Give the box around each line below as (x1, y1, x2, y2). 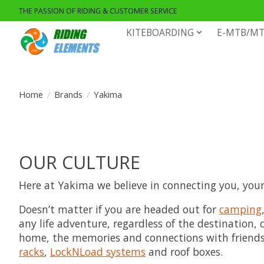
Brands (54, 88, 82, 100)
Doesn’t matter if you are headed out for (19, 202, 219, 216)
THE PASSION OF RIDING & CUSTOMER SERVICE (19, 5, 177, 16)
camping (219, 202, 262, 216)
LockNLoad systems (50, 244, 146, 259)
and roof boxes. (146, 244, 223, 259)
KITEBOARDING (126, 26, 194, 39)
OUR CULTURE (19, 149, 140, 174)
